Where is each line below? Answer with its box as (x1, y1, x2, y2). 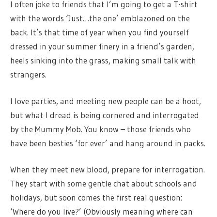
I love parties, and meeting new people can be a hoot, (10, 95, 201, 106)
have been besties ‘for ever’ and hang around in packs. (10, 138, 206, 148)
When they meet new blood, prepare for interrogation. (10, 164, 205, 175)
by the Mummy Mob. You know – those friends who (10, 124, 191, 134)
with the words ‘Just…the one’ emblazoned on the (10, 13, 190, 24)
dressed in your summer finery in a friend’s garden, (10, 41, 195, 52)
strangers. (10, 69, 47, 80)
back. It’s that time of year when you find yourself (10, 27, 189, 38)
